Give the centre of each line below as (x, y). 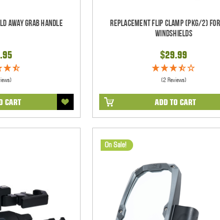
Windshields (174, 33)
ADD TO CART (175, 102)
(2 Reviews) (174, 80)
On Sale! (115, 145)
